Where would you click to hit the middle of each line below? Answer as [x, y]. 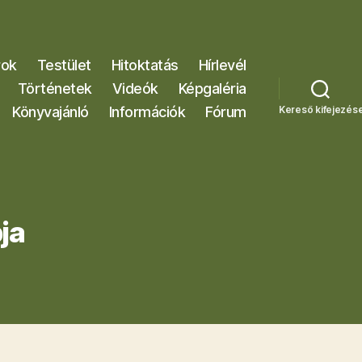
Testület [64, 65]
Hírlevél [222, 65]
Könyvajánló [51, 112]
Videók [135, 88]
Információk [147, 112]
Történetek [55, 88]
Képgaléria [212, 88]
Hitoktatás [145, 65]
